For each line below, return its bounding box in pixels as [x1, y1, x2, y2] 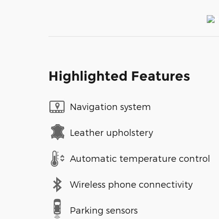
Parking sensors [70, 205, 138, 216]
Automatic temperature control [70, 153, 210, 164]
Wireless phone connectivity [70, 179, 193, 190]
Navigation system [70, 101, 151, 112]
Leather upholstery [70, 127, 153, 138]
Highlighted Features [48, 67, 190, 84]
